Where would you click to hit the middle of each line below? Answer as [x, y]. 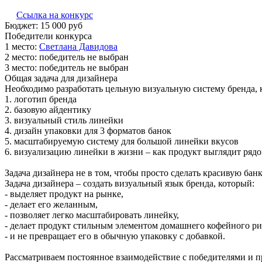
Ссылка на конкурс [55, 15]
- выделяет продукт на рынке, [64, 194]
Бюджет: [23, 26]
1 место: [22, 47]
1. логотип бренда [41, 99]
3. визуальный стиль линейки [64, 120]
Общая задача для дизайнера [61, 78]
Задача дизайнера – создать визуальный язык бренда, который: [130, 184]
